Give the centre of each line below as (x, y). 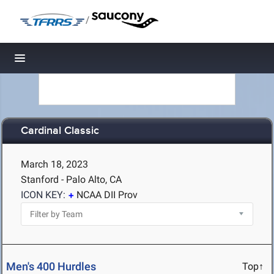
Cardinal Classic (60, 131)
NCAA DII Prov (107, 195)
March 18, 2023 (54, 164)
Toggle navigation (61, 61)
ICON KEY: (43, 195)
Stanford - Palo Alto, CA (71, 180)
